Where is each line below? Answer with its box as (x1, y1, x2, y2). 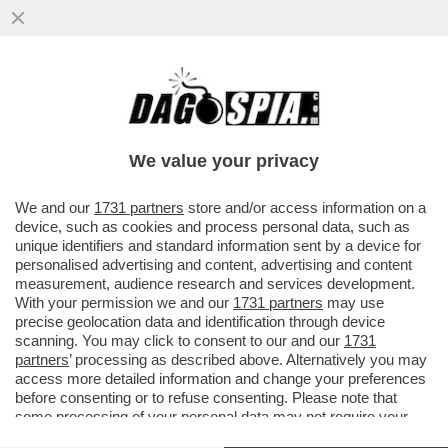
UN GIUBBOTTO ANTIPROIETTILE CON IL (10, 110, 406, 133)
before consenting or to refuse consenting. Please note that (15, 389, 397, 406)
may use (323, 294, 384, 311)
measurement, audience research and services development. (15, 275, 415, 292)
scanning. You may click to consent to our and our (15, 332, 344, 349)
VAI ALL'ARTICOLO (40, 173, 182, 191)
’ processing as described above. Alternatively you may (69, 351, 427, 368)
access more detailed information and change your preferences (15, 370, 426, 387)
